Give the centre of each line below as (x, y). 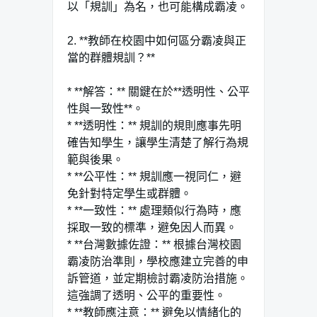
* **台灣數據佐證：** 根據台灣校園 (154, 244)
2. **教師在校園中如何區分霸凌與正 (157, 40)
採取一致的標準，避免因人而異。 (152, 227)
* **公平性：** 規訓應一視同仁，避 (154, 176)
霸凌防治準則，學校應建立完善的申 (158, 261)
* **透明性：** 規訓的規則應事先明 (154, 125)
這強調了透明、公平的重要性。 (146, 295)
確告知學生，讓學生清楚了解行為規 (158, 142)
